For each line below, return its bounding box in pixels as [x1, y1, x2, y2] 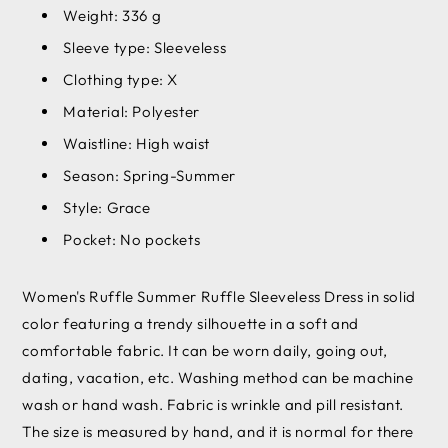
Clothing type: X [63, 69, 178, 89]
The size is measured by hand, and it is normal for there [22, 421, 414, 441]
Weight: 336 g [63, 5, 162, 25]
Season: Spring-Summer [63, 165, 236, 185]
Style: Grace [63, 197, 151, 217]
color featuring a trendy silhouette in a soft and [22, 313, 359, 333]
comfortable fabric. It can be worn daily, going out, [22, 340, 388, 360]
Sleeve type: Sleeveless [63, 37, 227, 57]
